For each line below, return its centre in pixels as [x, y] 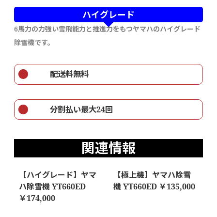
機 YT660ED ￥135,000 [154, 186]
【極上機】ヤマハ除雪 [152, 175]
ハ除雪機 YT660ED [52, 186]
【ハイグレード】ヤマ [57, 175]
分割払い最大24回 [73, 109]
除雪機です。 [34, 43]
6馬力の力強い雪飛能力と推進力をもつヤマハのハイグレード [107, 29]
